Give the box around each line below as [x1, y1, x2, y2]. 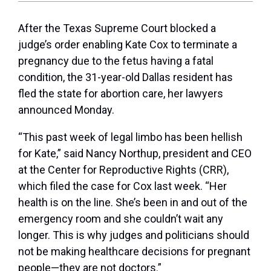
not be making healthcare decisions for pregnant [18, 245, 250, 258]
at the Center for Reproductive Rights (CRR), [18, 163, 229, 177]
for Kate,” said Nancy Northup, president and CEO [18, 147, 252, 160]
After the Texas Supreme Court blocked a [18, 22, 216, 35]
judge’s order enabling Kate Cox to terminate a [18, 38, 237, 51]
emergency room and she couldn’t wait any [18, 212, 223, 226]
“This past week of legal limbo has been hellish [18, 131, 243, 144]
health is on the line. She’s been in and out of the [18, 196, 247, 209]
